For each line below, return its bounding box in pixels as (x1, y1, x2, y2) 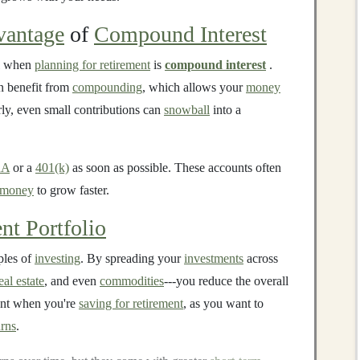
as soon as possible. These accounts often (69, 161, 281, 174)
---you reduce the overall (164, 274, 288, 288)
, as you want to (183, 297, 264, 310)
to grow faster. (34, 183, 109, 197)
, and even (44, 274, 100, 288)
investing (35, 252, 80, 265)
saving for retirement (79, 297, 183, 310)
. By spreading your (80, 252, 184, 265)
